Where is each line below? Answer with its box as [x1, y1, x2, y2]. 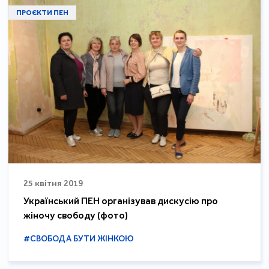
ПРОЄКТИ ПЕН [16, 8, 69, 17]
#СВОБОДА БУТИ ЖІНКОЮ [23, 233, 134, 244]
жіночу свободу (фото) [23, 209, 128, 221]
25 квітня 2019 [23, 177, 83, 189]
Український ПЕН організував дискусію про [23, 195, 219, 207]
